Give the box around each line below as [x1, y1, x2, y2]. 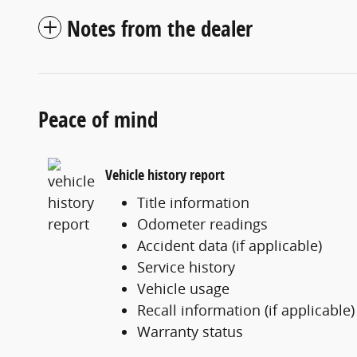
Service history [137, 257, 235, 277]
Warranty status [137, 322, 243, 342]
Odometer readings [137, 214, 268, 234]
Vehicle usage [137, 279, 229, 299]
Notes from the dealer [67, 14, 253, 44]
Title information [137, 193, 249, 213]
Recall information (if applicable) [137, 300, 355, 320]
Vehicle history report [105, 164, 225, 185]
